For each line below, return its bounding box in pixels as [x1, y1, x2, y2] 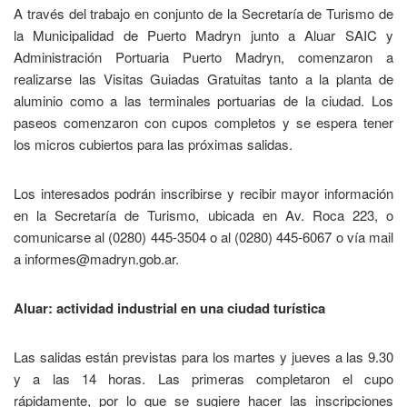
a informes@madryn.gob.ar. [14, 248, 179, 268]
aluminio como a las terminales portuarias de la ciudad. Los [14, 90, 393, 110]
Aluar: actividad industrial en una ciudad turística [14, 297, 325, 318]
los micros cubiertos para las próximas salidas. [14, 134, 293, 154]
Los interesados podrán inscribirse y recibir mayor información [14, 183, 393, 203]
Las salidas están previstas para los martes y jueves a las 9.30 [14, 346, 393, 366]
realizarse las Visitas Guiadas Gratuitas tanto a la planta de [14, 68, 393, 88]
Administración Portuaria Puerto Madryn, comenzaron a [14, 46, 393, 66]
